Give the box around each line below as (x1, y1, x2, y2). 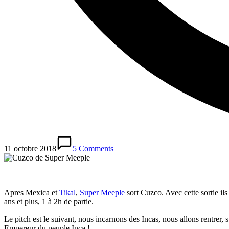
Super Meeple (80, 188, 125, 197)
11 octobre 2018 (4, 144, 56, 153)
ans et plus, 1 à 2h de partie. (4, 197, 94, 207)
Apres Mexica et (4, 188, 59, 197)
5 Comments (73, 144, 113, 153)
